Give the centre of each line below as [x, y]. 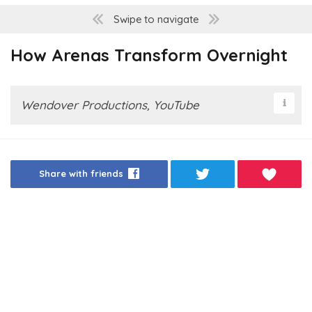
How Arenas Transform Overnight [149, 55]
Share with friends [81, 174]
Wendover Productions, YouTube [110, 105]
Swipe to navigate [156, 19]
